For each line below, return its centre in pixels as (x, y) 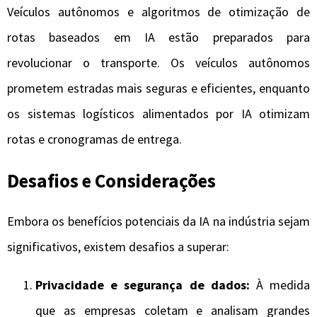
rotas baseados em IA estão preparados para (158, 37)
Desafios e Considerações (111, 180)
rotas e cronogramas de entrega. (94, 139)
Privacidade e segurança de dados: (143, 285)
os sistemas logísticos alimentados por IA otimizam (158, 113)
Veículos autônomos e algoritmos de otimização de (158, 11)
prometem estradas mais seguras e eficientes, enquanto (158, 88)
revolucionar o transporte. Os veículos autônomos (158, 62)
